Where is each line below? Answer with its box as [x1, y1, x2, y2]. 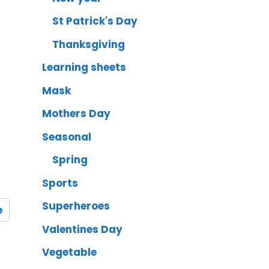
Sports [42, 175, 79, 190]
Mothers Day [42, 106, 111, 121]
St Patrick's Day [52, 14, 138, 29]
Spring [52, 153, 88, 168]
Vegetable [42, 245, 97, 260]
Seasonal [42, 129, 92, 144]
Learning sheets [42, 60, 127, 75]
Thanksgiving [52, 37, 125, 52]
